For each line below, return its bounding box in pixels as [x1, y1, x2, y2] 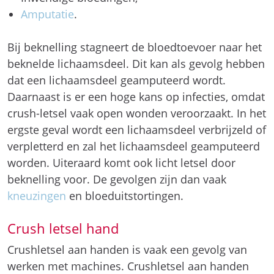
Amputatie [20, 7, 74, 21]
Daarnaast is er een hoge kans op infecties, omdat [7, 89, 265, 104]
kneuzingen [7, 188, 66, 203]
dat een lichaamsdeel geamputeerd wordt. [7, 73, 226, 87]
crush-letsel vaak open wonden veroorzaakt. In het [7, 106, 266, 120]
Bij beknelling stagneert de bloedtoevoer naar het [7, 40, 262, 54]
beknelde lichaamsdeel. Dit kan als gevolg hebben [7, 56, 265, 71]
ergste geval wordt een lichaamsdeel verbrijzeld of [7, 122, 266, 137]
